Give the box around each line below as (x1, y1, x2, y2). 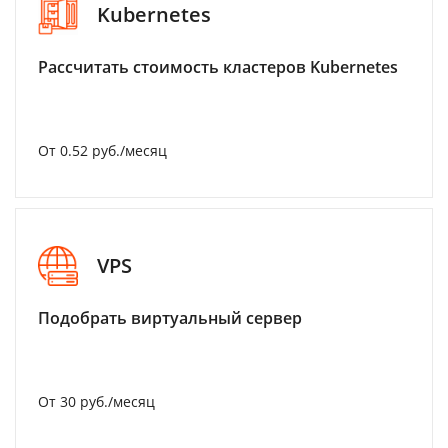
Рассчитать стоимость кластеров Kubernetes (38, 55, 398, 78)
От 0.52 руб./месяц (38, 140, 167, 160)
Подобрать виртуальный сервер (38, 306, 302, 329)
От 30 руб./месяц (38, 391, 155, 411)
